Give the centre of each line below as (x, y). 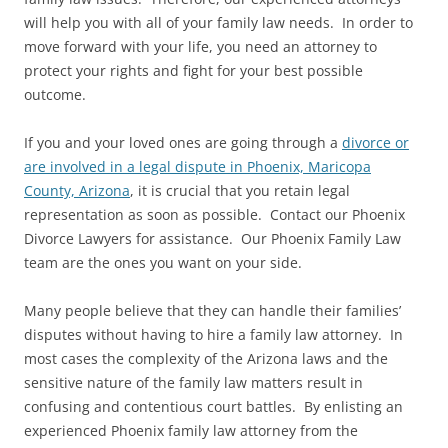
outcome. (55, 94)
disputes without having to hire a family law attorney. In (213, 334)
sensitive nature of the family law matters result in (193, 382)
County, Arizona (77, 190)
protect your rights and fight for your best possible (193, 70)
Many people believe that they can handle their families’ (212, 310)
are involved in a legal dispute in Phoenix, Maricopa (197, 166)
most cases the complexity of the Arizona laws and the (206, 358)
